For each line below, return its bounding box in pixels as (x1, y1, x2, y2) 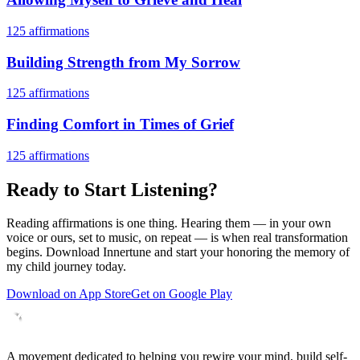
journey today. (51, 260, 126, 274)
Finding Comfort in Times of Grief (6, 115, 234, 133)
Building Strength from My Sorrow (6, 53, 240, 71)
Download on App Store (6, 287, 131, 301)
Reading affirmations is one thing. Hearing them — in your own (6, 216, 331, 231)
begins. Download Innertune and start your (6, 245, 227, 260)
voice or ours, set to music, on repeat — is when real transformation (6, 231, 348, 245)
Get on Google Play (131, 287, 232, 301)
